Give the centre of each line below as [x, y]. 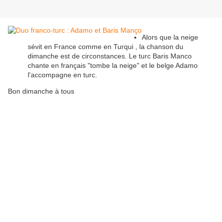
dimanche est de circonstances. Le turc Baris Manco [110, 56]
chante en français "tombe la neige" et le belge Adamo [113, 66]
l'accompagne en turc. [62, 75]
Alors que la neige [170, 37]
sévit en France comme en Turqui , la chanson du [106, 47]
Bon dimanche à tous [41, 91]
